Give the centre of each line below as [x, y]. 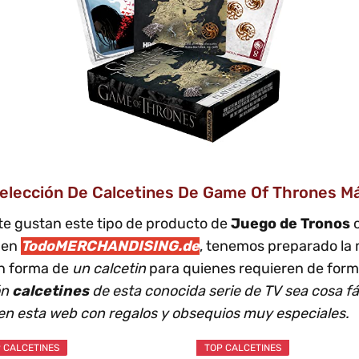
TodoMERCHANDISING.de [110, 246]
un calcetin [111, 268]
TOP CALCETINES [243, 347]
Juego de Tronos [290, 223]
